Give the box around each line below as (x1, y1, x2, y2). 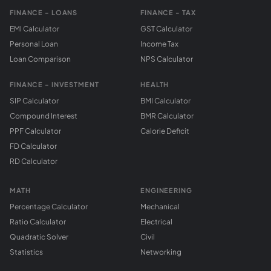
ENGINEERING (140, 186, 192, 194)
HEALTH (140, 80, 169, 88)
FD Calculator (10, 142, 57, 151)
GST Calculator (140, 24, 192, 33)
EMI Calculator (10, 24, 59, 33)
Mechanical (140, 202, 180, 211)
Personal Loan (10, 39, 58, 48)
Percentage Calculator (10, 202, 88, 211)
